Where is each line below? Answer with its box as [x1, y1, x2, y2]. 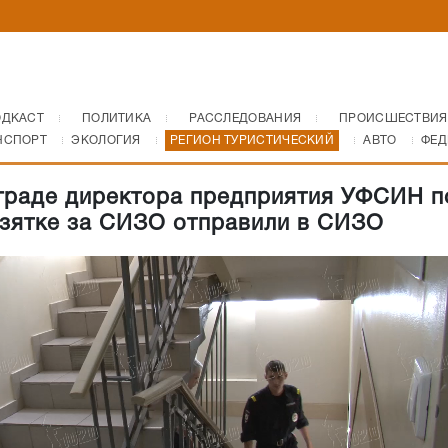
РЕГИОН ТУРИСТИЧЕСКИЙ [170, 135, 335, 146]
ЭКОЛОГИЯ [71, 135, 141, 146]
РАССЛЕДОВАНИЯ [189, 113, 302, 124]
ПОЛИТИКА [81, 113, 152, 124]
